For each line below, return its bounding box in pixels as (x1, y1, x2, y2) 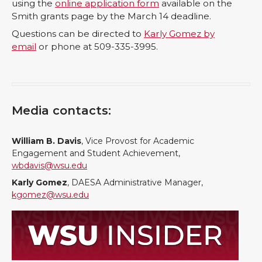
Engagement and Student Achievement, (12, 148, 180, 159)
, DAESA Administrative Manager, (67, 177, 203, 188)
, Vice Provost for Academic (81, 136, 194, 147)
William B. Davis (12, 136, 81, 147)
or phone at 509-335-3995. (36, 41, 158, 53)
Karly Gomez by (144, 28, 215, 40)
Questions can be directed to (12, 28, 144, 40)
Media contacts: (12, 104, 111, 118)
